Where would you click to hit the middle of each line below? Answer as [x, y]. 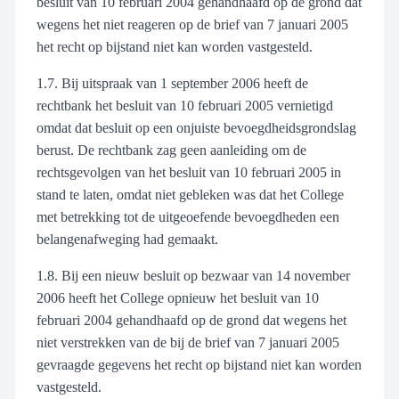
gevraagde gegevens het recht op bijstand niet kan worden [199, 365]
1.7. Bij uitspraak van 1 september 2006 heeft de [172, 83]
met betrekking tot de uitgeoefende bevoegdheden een [188, 217]
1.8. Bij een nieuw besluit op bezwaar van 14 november [193, 276]
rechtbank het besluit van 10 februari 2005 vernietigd [185, 106]
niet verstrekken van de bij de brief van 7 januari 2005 [188, 342]
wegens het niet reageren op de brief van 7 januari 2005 [192, 24]
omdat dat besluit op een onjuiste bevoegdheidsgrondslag [196, 128]
